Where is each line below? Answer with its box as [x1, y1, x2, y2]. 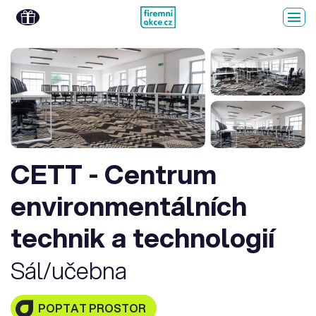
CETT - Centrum [11, 154, 217, 193]
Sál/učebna [11, 253, 127, 287]
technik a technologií [11, 218, 274, 256]
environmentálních [11, 186, 247, 224]
